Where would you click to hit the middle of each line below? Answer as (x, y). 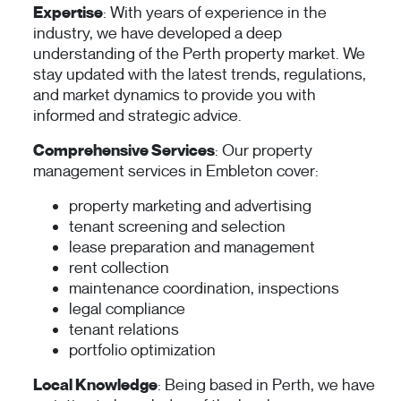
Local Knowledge (95, 385)
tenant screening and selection (177, 227)
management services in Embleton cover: (176, 171)
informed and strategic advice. (137, 116)
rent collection (119, 268)
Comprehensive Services (124, 151)
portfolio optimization (142, 350)
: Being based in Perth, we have (266, 385)
